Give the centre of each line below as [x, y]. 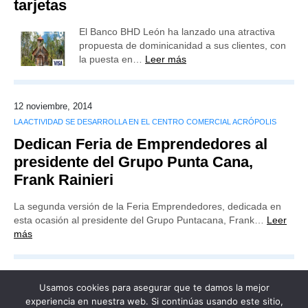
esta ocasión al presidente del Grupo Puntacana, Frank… [140, 220]
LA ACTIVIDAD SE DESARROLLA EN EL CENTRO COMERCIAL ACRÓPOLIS [145, 122]
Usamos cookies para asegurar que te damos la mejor [154, 287]
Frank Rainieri [64, 180]
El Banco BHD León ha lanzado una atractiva [177, 32]
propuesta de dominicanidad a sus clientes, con [183, 45]
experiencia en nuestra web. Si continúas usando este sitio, [154, 301]
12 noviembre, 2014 [53, 106]
